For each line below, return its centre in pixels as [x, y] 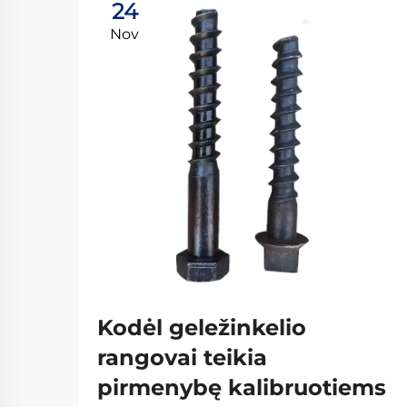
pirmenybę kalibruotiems [242, 387]
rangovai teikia [182, 357]
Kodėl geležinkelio [202, 328]
